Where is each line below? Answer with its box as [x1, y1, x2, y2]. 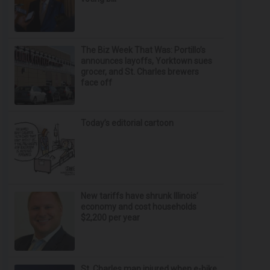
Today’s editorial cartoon [81, 118, 174, 128]
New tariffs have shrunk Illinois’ [81, 191, 199, 201]
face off [81, 78, 113, 87]
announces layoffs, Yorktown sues [81, 56, 213, 66]
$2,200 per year [81, 213, 140, 222]
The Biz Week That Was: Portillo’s [81, 45, 206, 55]
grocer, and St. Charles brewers [81, 67, 199, 77]
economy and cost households [81, 202, 197, 212]
